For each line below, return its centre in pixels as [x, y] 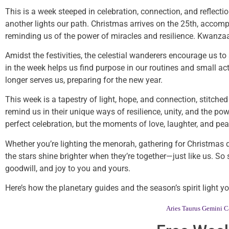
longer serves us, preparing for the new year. [84, 80]
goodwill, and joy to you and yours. [68, 168]
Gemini [212, 208]
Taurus [191, 208]
